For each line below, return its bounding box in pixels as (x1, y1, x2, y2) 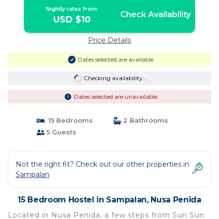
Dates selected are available (77, 56, 153, 63)
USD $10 (53, 14, 91, 25)
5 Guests (44, 128, 76, 136)
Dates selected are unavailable (73, 93, 157, 100)
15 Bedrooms (44, 116, 93, 124)
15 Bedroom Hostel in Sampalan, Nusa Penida (18, 195, 201, 204)
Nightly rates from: (46, 5, 99, 12)
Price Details (88, 36, 131, 44)
